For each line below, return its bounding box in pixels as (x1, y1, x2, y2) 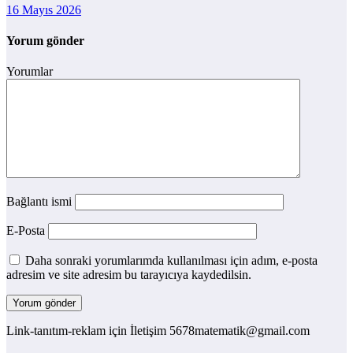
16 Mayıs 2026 (6, 2, 81, 17)
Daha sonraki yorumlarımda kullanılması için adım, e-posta (25, 254, 318, 268)
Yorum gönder (6, 33, 84, 47)
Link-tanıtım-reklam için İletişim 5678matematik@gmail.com (6, 324, 310, 338)
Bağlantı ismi (6, 195, 75, 209)
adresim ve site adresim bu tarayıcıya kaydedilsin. (6, 268, 251, 282)
